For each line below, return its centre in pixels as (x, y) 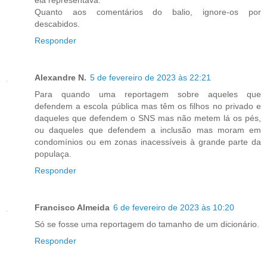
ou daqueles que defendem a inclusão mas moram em (148, 130)
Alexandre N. (60, 77)
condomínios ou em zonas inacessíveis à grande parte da (148, 142)
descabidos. (57, 24)
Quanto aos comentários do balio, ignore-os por (148, 12)
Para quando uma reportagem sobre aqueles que (148, 94)
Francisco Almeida (72, 207)
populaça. (53, 153)
